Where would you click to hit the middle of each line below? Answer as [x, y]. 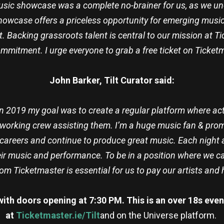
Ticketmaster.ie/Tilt [58, 215]
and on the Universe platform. [159, 215]
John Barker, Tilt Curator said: [112, 80]
